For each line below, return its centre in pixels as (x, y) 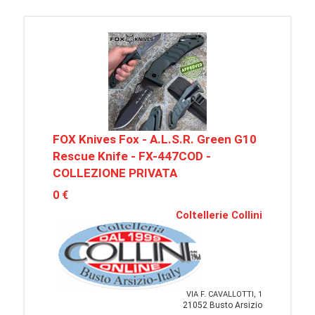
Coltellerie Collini (219, 215)
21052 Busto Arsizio (223, 305)
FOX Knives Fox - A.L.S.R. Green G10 (155, 139)
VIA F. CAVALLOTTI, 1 (224, 294)
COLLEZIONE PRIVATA (115, 173)
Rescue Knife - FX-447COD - (132, 156)
